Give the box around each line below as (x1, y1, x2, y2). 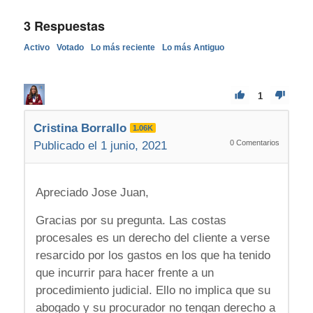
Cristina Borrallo (33, 121, 126, 135)
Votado (56, 42, 84, 52)
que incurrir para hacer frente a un (35, 265, 214, 279)
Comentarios (234, 138, 280, 147)
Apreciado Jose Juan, (35, 186, 149, 200)
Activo (23, 42, 50, 52)
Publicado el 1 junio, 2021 (33, 138, 167, 152)
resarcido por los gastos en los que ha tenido (35, 248, 270, 262)
